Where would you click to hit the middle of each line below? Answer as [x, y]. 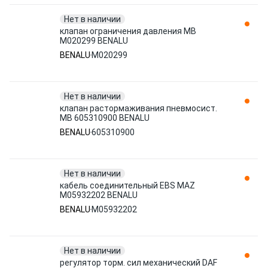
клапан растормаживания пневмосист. [138, 108]
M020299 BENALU [94, 41]
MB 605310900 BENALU [105, 118]
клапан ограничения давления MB [128, 31]
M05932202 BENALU [99, 195]
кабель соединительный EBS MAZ [127, 185]
